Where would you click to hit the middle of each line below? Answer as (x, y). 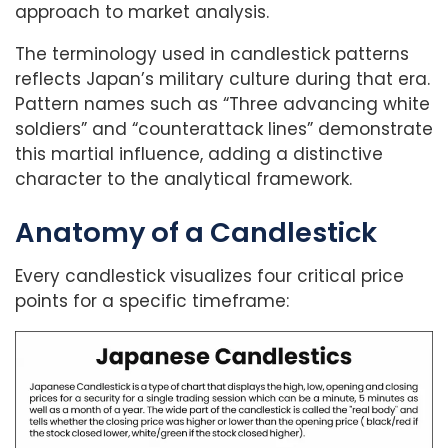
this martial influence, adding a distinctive (199, 154)
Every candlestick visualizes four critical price (209, 276)
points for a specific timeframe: (152, 301)
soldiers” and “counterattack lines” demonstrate (224, 129)
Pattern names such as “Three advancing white (222, 104)
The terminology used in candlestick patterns (212, 54)
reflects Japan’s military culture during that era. (222, 79)
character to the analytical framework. (183, 179)
